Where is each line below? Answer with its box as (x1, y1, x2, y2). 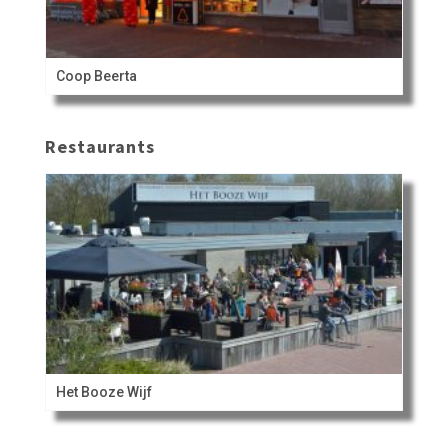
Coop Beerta (55, 67, 137, 84)
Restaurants (44, 134, 155, 158)
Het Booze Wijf (55, 383, 152, 400)
